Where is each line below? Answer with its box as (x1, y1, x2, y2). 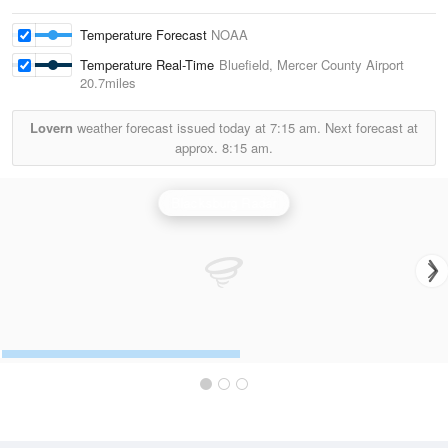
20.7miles (80, 73, 136, 92)
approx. (175, 138, 222, 157)
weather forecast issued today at (73, 118, 270, 137)
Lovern (30, 118, 73, 137)
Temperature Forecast (80, 25, 211, 44)
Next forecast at (321, 118, 418, 137)
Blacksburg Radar (171, 193, 277, 212)
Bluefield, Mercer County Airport (219, 55, 404, 74)
